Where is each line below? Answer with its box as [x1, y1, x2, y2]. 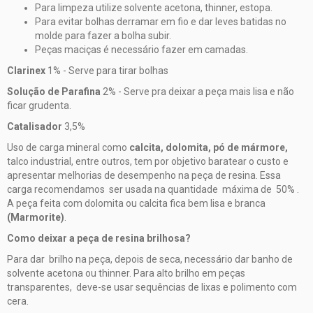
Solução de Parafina [7, 85, 101, 97]
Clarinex [7, 64, 45, 76]
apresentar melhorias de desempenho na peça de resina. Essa [7, 169, 281, 181]
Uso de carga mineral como [7, 141, 129, 153]
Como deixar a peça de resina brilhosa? [7, 232, 191, 244]
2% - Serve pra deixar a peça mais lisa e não [101, 85, 294, 97]
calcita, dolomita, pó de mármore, [129, 141, 288, 153]
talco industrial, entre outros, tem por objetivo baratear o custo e [7, 155, 289, 167]
